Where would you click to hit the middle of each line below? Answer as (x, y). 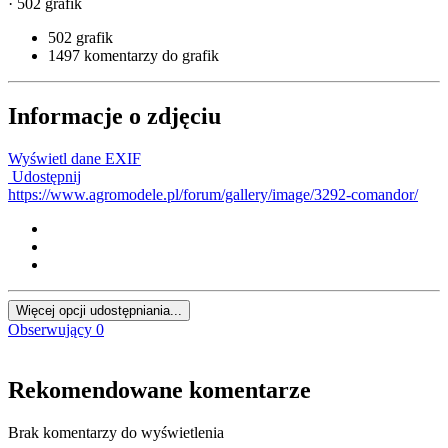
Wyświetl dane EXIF (74, 158)
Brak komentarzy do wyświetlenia (116, 432)
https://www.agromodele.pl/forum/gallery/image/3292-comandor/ (213, 194)
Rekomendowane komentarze (159, 389)
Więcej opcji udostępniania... (99, 310)
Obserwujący (50, 329)
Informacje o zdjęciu (114, 115)
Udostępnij (44, 176)
